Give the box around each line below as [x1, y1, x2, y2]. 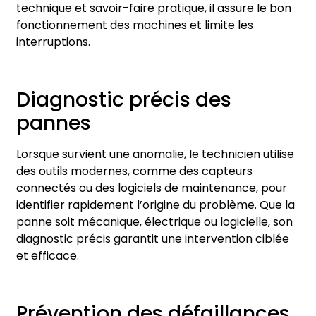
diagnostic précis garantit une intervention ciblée [16, 230, 289, 247]
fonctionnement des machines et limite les [16, 17, 253, 33]
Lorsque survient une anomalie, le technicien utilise [16, 145, 294, 162]
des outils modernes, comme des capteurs [16, 162, 253, 179]
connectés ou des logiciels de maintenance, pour [16, 179, 287, 196]
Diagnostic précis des [16, 85, 231, 114]
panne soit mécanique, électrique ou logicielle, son [16, 213, 293, 230]
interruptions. [16, 34, 90, 50]
